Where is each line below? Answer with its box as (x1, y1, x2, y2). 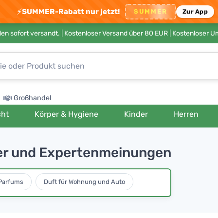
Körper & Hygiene (34, 109, 98, 119)
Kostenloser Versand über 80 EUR (64, 29, 168, 37)
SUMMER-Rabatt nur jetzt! (22, 7, 120, 16)
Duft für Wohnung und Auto (44, 178, 125, 185)
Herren (174, 109, 199, 119)
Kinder (124, 109, 148, 119)
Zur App (182, 8, 208, 15)
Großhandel (14, 94, 52, 102)
